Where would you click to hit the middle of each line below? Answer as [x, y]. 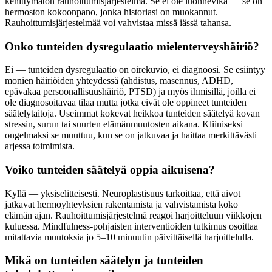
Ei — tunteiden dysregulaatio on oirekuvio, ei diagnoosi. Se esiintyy [135, 70]
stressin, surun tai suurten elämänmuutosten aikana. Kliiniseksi [124, 124]
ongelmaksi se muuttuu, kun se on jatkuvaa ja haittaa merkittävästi [131, 135]
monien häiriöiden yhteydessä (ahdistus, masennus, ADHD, [119, 81]
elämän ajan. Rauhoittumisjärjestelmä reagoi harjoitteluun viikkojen [133, 215]
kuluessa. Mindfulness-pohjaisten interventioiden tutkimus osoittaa [131, 226]
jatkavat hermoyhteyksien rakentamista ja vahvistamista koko [121, 204]
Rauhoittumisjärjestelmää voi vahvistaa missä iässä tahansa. [118, 22]
